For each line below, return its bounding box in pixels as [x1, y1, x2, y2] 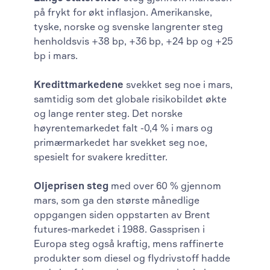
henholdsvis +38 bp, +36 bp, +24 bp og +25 [34, 34, 234, 47]
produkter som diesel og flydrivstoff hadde [34, 251, 231, 264]
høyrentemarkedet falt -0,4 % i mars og [34, 121, 213, 134]
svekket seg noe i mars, [126, 78, 233, 90]
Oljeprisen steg [34, 179, 109, 192]
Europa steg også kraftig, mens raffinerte [34, 237, 224, 250]
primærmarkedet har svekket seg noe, [34, 136, 208, 148]
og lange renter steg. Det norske [34, 107, 183, 119]
